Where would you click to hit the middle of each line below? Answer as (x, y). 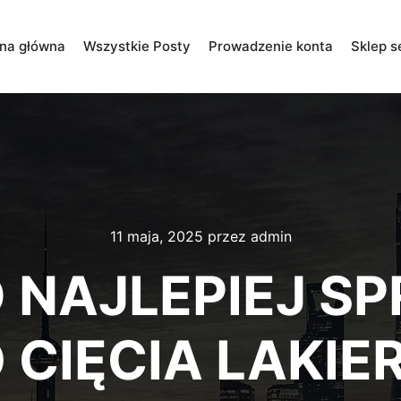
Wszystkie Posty (137, 46)
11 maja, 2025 (156, 236)
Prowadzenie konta (271, 46)
